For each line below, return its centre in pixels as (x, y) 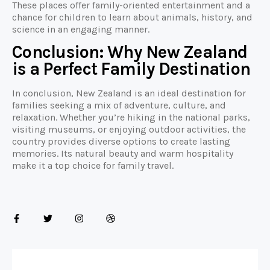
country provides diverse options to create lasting (121, 141)
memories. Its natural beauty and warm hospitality (123, 153)
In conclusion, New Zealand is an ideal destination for (129, 93)
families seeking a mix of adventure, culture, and (119, 105)
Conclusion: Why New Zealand (130, 52)
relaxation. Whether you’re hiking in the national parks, (131, 117)
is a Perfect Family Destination (131, 69)
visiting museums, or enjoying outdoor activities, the (129, 129)
